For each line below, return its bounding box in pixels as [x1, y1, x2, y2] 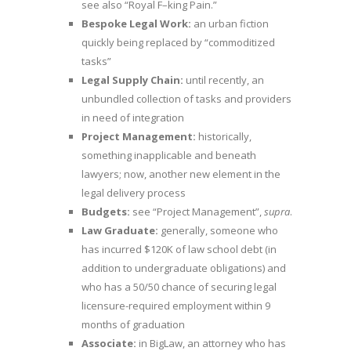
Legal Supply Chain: [81, 73, 183, 88]
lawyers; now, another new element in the [81, 167, 280, 182]
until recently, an [183, 73, 264, 88]
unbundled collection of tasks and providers [81, 92, 291, 107]
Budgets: [81, 204, 130, 219]
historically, [196, 129, 251, 144]
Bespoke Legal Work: [81, 16, 191, 31]
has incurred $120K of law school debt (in [81, 242, 277, 257]
